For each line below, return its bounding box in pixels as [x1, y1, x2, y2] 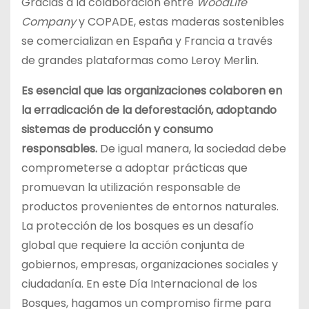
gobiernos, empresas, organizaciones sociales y [21, 256, 278, 272]
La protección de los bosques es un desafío [21, 217, 254, 234]
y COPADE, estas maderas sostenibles [76, 13, 284, 30]
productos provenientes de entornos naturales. [21, 198, 279, 215]
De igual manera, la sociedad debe [97, 140, 286, 157]
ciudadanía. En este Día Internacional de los [21, 275, 257, 292]
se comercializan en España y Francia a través [21, 32, 272, 49]
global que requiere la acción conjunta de [21, 237, 245, 253]
